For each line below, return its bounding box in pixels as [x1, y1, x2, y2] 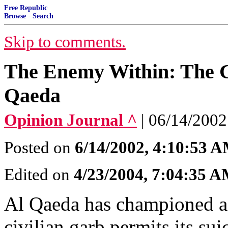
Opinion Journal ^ [4, 111, 137, 129]
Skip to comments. [4, 33, 126, 51]
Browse [4, 12, 26, 20]
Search [33, 12, 53, 20]
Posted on [4, 138, 75, 157]
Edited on [4, 165, 74, 184]
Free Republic [4, 4, 47, 12]
